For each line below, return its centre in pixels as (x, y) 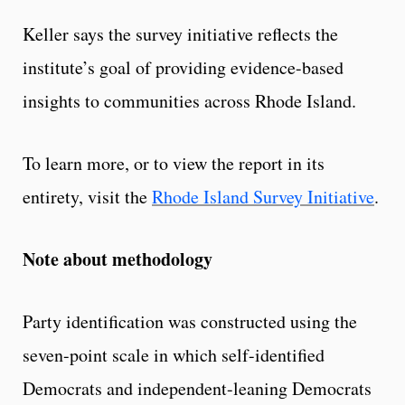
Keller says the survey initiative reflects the (180, 34)
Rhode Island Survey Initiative (263, 197)
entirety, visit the (87, 197)
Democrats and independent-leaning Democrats (197, 389)
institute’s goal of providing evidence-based (183, 68)
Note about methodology (118, 259)
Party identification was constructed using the (190, 322)
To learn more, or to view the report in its (174, 164)
